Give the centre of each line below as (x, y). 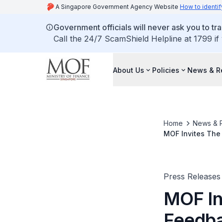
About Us (129, 70)
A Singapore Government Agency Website (118, 7)
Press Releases (192, 176)
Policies (166, 70)
